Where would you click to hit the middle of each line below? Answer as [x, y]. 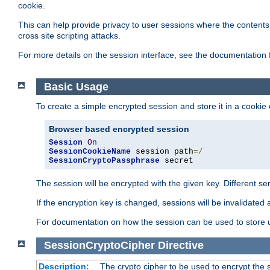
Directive [181, 246]
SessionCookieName [90, 152]
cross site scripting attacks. [69, 36]
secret [177, 161]
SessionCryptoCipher [99, 246]
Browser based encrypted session [119, 129]
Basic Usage [76, 86]
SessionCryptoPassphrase [104, 161]
